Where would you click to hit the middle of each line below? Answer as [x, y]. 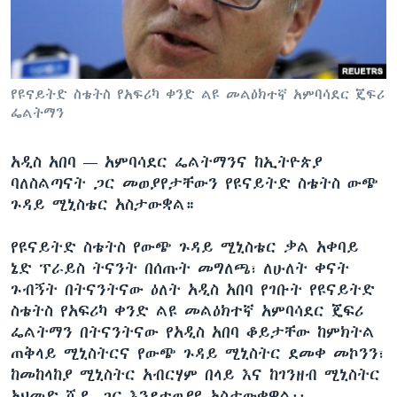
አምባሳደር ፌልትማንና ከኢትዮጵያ [214, 162]
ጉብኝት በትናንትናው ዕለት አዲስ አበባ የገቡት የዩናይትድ [193, 289]
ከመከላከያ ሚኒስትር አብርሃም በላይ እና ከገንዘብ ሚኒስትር [195, 374]
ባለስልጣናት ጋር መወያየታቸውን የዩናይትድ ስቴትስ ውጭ [195, 183]
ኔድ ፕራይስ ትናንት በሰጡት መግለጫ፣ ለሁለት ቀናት [180, 268]
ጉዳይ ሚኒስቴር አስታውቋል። [103, 204]
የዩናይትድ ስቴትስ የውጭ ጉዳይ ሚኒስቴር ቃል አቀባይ [185, 247]
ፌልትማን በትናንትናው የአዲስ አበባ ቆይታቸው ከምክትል [193, 332]
